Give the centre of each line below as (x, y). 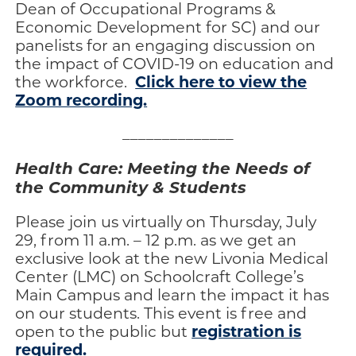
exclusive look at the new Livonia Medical (172, 257)
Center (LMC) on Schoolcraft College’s (160, 276)
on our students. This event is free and (161, 312)
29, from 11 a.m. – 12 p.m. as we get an (156, 239)
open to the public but (104, 331)
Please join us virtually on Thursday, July (166, 221)
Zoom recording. (81, 99)
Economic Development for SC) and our (168, 26)
